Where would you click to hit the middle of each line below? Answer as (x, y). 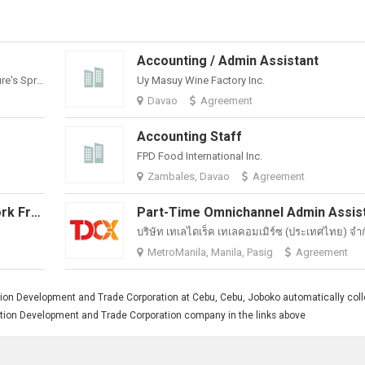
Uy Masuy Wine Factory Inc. (201, 80)
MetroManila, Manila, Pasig (211, 252)
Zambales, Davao (189, 176)
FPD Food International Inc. (200, 156)
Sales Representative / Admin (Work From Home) (36, 212)
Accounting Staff (190, 136)
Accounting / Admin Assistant (228, 61)
